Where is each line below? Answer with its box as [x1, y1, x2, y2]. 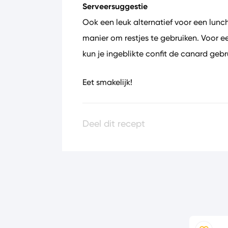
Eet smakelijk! [82, 77, 132, 87]
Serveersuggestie [82, 1, 148, 12]
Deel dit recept [82, 118, 145, 130]
